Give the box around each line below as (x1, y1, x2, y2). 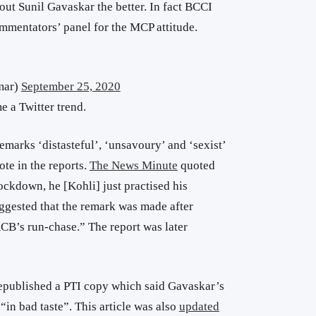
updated (178, 299, 219, 313)
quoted (177, 159, 215, 173)
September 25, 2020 (20, 79, 121, 93)
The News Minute (89, 159, 178, 173)
